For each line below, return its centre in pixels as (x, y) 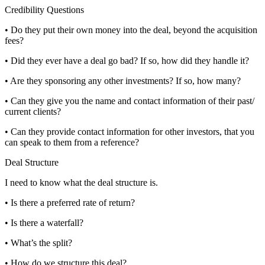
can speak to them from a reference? (72, 142)
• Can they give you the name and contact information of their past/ (130, 101)
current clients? (33, 111)
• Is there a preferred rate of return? (70, 202)
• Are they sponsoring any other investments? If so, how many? (123, 80)
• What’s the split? (38, 243)
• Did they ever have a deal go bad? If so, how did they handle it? (127, 60)
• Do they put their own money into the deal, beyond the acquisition (131, 30)
